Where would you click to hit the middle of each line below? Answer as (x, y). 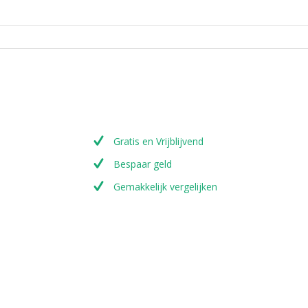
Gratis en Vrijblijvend (157, 142)
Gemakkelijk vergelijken (164, 187)
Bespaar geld (141, 164)
